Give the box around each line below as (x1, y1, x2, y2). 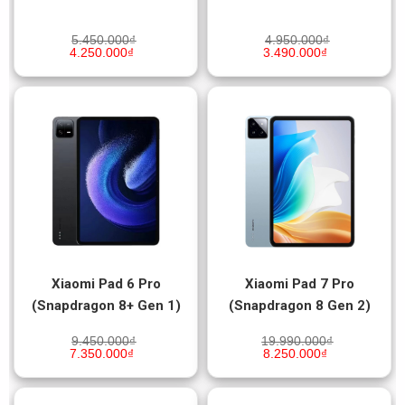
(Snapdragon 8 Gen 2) (228, 297, 371, 314)
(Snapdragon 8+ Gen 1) (31, 297, 181, 314)
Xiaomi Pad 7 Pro (244, 275, 354, 292)
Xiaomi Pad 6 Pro (51, 275, 161, 292)
